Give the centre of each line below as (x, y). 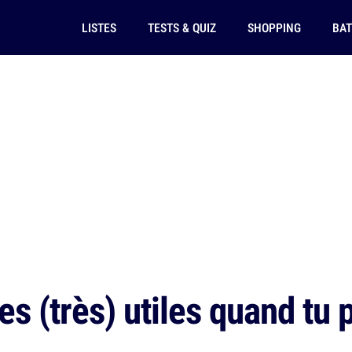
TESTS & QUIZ (181, 27)
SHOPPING (274, 27)
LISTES (99, 27)
